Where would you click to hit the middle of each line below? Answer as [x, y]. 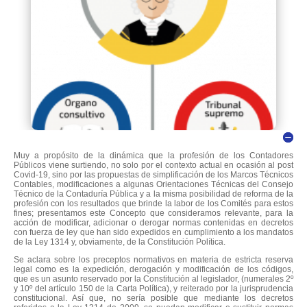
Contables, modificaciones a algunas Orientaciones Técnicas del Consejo [153, 184]
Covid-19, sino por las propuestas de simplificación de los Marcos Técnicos [153, 174]
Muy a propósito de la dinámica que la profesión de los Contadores [153, 155]
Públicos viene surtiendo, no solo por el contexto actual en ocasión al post [153, 165]
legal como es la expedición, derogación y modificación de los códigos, [153, 269]
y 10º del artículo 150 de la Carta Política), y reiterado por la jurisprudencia [153, 288]
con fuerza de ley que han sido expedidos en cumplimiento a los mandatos [153, 232]
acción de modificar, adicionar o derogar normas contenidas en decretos [153, 222]
